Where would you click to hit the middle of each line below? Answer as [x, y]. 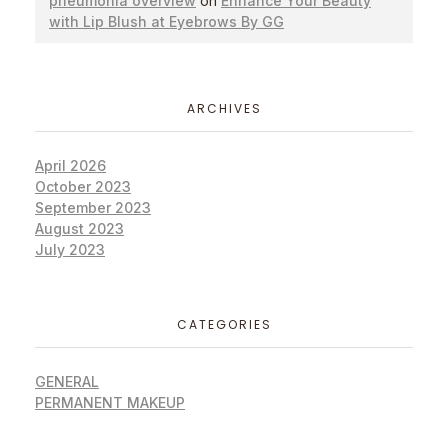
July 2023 [70, 249]
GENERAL [67, 381]
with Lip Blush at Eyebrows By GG [166, 22]
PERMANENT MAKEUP [110, 402]
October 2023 [83, 186]
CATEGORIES [224, 325]
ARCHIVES [224, 109]
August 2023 [79, 228]
